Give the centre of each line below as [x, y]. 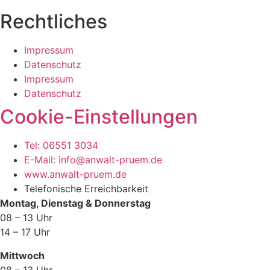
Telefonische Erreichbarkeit [86, 189]
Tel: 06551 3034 [61, 146]
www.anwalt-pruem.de [75, 174]
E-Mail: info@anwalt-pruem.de [93, 160]
